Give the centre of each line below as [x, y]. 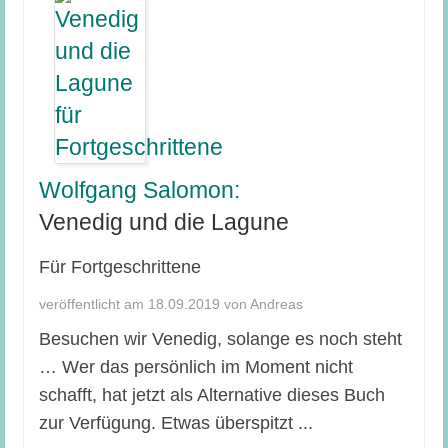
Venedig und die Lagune [163, 221]
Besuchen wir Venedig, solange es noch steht [220, 338]
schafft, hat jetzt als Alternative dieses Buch [211, 394]
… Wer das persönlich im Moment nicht [195, 366]
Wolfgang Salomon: [139, 189]
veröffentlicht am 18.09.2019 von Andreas [170, 303]
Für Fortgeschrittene [119, 266]
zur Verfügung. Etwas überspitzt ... [175, 422]
